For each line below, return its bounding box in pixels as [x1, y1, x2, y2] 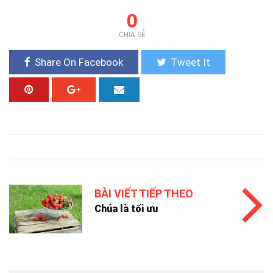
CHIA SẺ [118, 30, 146, 39]
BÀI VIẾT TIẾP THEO [94, 186, 193, 200]
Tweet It [171, 55, 210, 68]
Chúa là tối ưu [94, 202, 158, 214]
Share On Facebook [35, 55, 123, 68]
